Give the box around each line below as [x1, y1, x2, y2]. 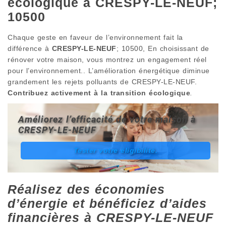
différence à [8, 44, 52, 52]
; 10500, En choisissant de [116, 44, 209, 52]
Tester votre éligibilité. [73, 146, 158, 154]
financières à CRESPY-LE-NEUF [8, 210, 213, 224]
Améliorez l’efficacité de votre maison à [18, 114, 196, 125]
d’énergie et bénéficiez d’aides [8, 196, 207, 210]
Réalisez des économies [8, 182, 165, 196]
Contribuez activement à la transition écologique [8, 89, 190, 97]
